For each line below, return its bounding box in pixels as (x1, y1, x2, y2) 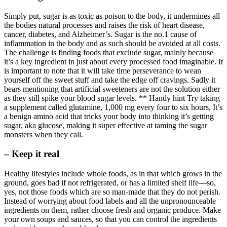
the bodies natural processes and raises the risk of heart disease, (4, 20, 205, 29)
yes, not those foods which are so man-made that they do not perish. (4, 187, 220, 197)
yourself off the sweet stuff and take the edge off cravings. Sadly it (4, 75, 215, 84)
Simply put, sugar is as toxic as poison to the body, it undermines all (4, 11, 220, 20)
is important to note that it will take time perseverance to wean (4, 66, 201, 75)
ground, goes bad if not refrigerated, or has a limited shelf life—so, (4, 178, 216, 187)
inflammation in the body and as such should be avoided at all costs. (4, 39, 220, 48)
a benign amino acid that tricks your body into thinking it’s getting (4, 111, 214, 121)
